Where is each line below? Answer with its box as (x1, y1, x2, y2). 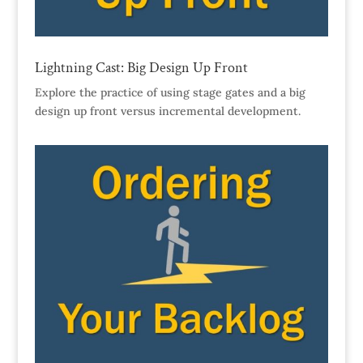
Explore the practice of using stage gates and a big (34, 85, 305, 100)
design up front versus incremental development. (34, 104, 301, 119)
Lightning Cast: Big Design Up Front (34, 58, 248, 78)
